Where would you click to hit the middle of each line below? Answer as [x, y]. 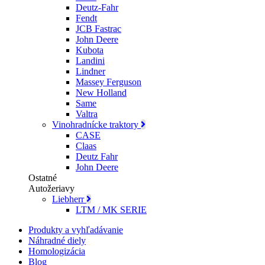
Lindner [91, 71]
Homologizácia [57, 251]
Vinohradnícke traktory [96, 125]
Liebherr [69, 199]
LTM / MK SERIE [111, 210]
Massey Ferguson [109, 82]
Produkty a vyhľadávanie [76, 230]
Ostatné [43, 178]
